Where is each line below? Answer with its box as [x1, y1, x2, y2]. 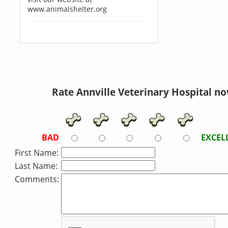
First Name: [15, 147, 59, 158]
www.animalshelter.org [27, 4, 107, 14]
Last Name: [15, 160, 58, 172]
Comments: [15, 174, 59, 185]
